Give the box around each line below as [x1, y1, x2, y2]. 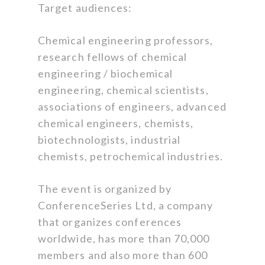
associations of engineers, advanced [38, 100, 227, 114]
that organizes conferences [38, 215, 182, 229]
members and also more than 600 [38, 248, 208, 262]
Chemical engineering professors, [38, 34, 214, 47]
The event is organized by [38, 182, 172, 196]
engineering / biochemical [38, 67, 173, 80]
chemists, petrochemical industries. [38, 150, 223, 163]
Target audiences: [38, 1, 132, 15]
